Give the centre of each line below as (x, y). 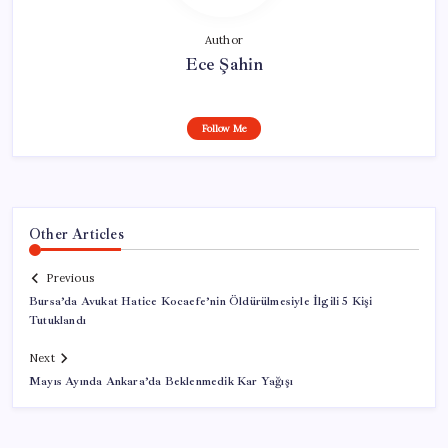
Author (224, 39)
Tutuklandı (58, 321)
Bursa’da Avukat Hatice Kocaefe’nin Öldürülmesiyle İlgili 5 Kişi (201, 302)
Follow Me (224, 128)
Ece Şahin (224, 63)
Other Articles (76, 233)
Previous (70, 278)
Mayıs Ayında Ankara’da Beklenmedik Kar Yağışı (161, 382)
